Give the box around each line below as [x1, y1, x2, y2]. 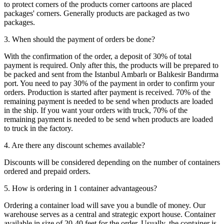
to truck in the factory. [4, 124, 73, 133]
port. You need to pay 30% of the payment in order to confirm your [4, 79, 214, 88]
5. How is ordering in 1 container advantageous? [4, 184, 157, 193]
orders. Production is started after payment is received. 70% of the [4, 88, 210, 97]
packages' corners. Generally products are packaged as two [4, 9, 189, 18]
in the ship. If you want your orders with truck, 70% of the [4, 106, 187, 115]
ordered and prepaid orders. [4, 167, 90, 176]
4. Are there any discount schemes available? [4, 141, 145, 150]
